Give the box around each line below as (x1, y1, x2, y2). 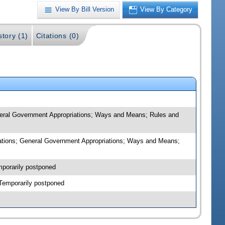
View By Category (140, 6, 193, 14)
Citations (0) (36, 32, 79, 40)
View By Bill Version (55, 6, 115, 14)
